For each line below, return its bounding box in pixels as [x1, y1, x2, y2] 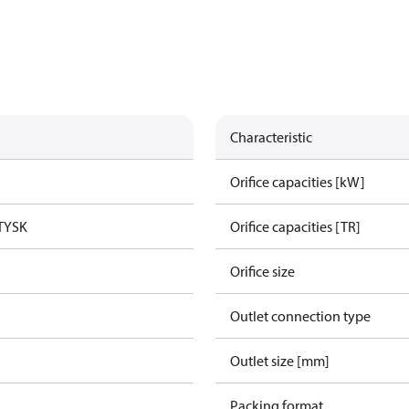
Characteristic [230, 128, 312, 146]
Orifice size [230, 262, 295, 280]
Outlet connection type [230, 307, 371, 325]
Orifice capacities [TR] [230, 217, 361, 236]
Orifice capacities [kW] [230, 173, 365, 191]
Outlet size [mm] [230, 351, 330, 370]
